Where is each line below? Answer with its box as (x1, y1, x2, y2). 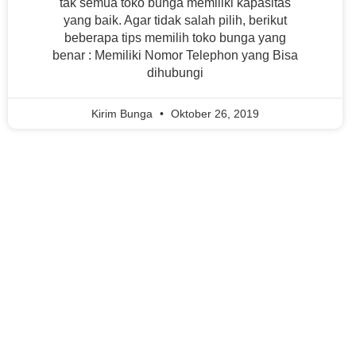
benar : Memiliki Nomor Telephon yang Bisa (52, 48, 299, 62)
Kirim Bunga (91, 107, 157, 120)
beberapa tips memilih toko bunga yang (64, 31, 287, 44)
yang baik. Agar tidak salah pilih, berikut (64, 14, 288, 27)
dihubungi (147, 66, 204, 79)
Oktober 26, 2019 (168, 107, 260, 120)
